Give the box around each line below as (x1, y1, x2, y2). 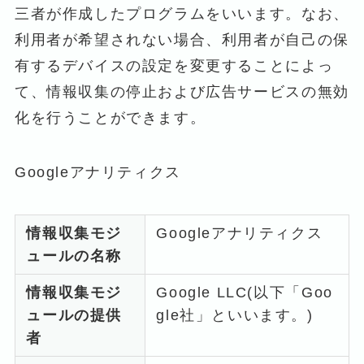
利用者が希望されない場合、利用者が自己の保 (14, 31, 349, 48)
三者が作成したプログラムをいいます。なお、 (14, 5, 349, 22)
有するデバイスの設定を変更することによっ (14, 57, 334, 74)
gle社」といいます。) (156, 307, 314, 324)
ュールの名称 (26, 248, 123, 265)
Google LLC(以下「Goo (156, 284, 333, 301)
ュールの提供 (26, 307, 123, 324)
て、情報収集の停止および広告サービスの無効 (14, 83, 349, 100)
